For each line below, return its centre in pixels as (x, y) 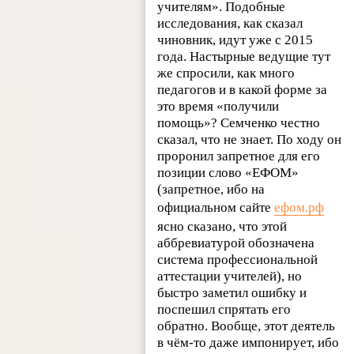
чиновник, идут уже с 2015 (235, 40)
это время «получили (218, 107)
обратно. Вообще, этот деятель (247, 326)
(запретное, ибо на (211, 190)
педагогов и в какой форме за (243, 90)
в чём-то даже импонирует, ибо (249, 343)
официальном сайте (216, 208)
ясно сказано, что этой (222, 227)
